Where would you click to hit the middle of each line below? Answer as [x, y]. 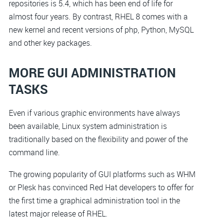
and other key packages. [50, 43]
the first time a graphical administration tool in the [94, 201]
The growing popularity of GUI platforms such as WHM [102, 174]
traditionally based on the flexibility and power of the [98, 139]
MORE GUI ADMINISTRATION [92, 73]
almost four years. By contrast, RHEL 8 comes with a [98, 17]
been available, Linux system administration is [88, 126]
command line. [34, 152]
